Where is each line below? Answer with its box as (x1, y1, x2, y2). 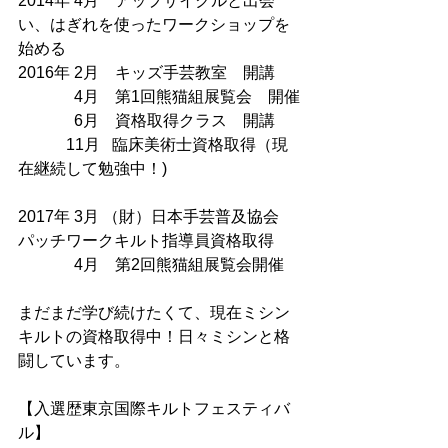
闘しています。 (18, 351, 130, 369)
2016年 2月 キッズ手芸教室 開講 (18, 63, 275, 81)
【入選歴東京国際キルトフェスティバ (18, 399, 290, 417)
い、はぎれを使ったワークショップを (18, 15, 290, 33)
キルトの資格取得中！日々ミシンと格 (18, 327, 290, 345)
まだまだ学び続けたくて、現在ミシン (18, 303, 290, 321)
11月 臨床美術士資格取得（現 (18, 135, 288, 153)
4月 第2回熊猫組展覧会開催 (18, 255, 284, 273)
